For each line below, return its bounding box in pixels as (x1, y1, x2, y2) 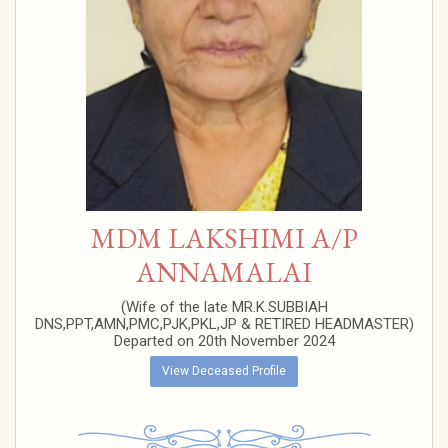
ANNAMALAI (136, 254, 312, 290)
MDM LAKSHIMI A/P (90, 220, 358, 256)
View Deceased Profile (162, 364, 286, 378)
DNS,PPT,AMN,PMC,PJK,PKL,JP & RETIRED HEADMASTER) (34, 315, 414, 333)
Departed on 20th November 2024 (113, 332, 335, 350)
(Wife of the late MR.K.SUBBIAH (120, 298, 328, 316)
